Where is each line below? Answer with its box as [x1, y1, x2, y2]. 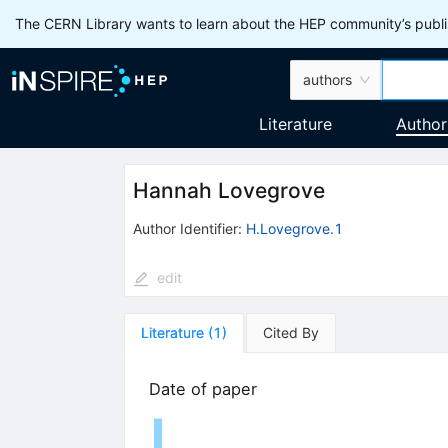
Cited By [262, 323, 319, 341]
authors [303, 71, 353, 88]
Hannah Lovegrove [132, 178, 325, 204]
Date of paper [148, 378, 257, 399]
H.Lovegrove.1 [245, 219, 343, 237]
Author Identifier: [132, 219, 242, 237]
